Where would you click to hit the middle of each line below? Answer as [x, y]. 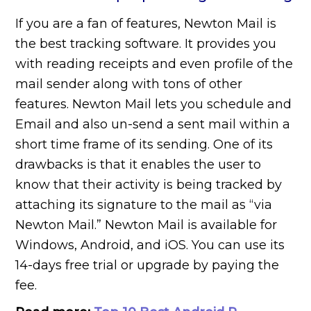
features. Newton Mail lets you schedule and [154, 104]
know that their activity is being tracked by [149, 185]
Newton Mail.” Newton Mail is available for [146, 225]
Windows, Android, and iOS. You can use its [150, 245]
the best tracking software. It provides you [146, 44]
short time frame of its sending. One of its [144, 145]
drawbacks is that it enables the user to [138, 165]
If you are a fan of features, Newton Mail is [146, 24]
